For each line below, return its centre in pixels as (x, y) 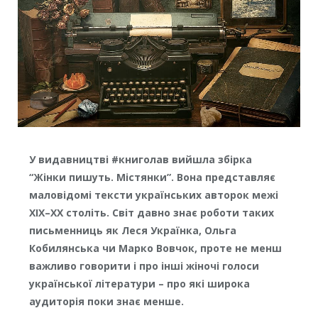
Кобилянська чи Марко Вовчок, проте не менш (155, 248)
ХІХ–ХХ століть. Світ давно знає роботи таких (151, 213)
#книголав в (143, 160)
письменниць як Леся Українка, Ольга (132, 231)
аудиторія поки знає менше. (106, 302)
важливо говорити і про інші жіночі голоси (144, 266)
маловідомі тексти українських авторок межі (153, 195)
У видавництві (68, 160)
